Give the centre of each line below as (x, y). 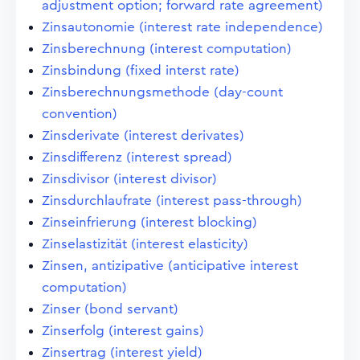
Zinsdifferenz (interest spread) (137, 157)
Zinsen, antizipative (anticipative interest (170, 266)
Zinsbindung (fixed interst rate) (141, 70)
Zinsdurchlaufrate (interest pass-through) (172, 200)
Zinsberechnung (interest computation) (167, 49)
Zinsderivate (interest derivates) (143, 135)
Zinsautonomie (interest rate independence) (182, 27)
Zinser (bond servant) (110, 309)
